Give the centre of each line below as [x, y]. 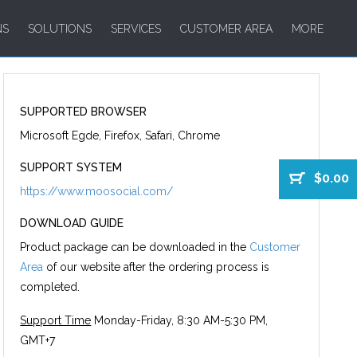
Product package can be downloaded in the [135, 247]
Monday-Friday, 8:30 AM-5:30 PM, [180, 321]
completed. [50, 287]
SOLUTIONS [60, 29]
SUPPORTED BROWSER [84, 112]
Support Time [56, 321]
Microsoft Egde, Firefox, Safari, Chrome [120, 135]
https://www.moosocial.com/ [97, 191]
